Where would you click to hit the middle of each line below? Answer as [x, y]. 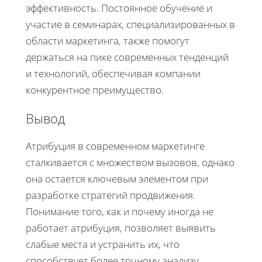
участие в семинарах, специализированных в [130, 24]
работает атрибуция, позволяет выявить [121, 227]
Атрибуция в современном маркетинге [115, 146]
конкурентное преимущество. [95, 89]
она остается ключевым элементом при [117, 178]
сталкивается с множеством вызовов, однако [130, 162]
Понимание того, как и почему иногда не [120, 211]
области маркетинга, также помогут [108, 40]
